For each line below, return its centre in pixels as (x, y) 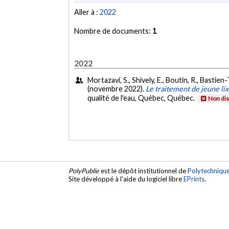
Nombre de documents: (113, 31)
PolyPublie (84, 171)
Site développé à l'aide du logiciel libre (126, 179)
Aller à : (87, 12)
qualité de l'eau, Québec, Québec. (142, 98)
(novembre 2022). (117, 89)
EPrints (194, 179)
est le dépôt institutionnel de (144, 171)
